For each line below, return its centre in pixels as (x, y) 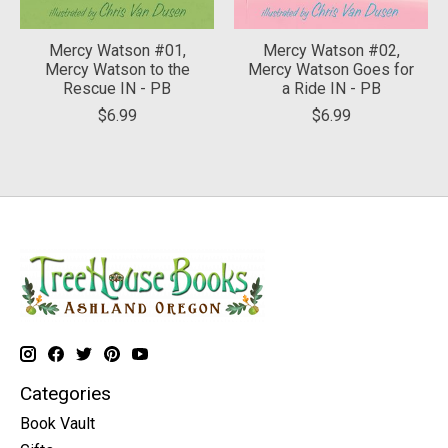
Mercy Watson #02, (331, 50)
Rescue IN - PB (117, 88)
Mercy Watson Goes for (331, 69)
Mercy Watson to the (117, 69)
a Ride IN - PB (331, 88)
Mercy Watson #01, (117, 50)
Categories (65, 393)
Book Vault (57, 424)
